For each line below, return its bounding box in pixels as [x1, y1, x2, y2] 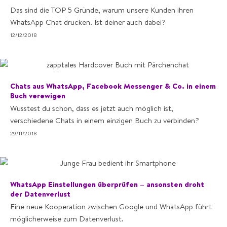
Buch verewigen [10, 91, 65, 100]
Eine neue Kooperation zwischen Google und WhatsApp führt [10, 202, 212, 211]
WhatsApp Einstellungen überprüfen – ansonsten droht [10, 179, 204, 189]
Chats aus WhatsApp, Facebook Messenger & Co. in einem [10, 81, 216, 91]
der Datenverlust [10, 189, 70, 199]
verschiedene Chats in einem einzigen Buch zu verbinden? [10, 116, 199, 125]
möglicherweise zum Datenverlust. [10, 214, 124, 223]
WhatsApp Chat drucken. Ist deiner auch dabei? [10, 17, 166, 27]
